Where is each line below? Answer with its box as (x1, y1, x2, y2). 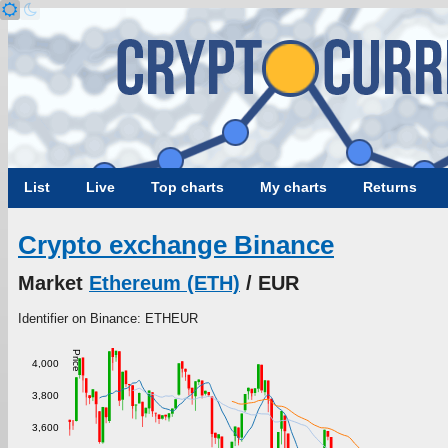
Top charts (151, 179, 224, 195)
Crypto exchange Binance (18, 230, 334, 261)
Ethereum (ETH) (89, 271, 240, 294)
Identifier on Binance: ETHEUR (18, 310, 198, 326)
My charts (260, 179, 327, 195)
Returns (363, 179, 417, 195)
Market (18, 271, 89, 294)
